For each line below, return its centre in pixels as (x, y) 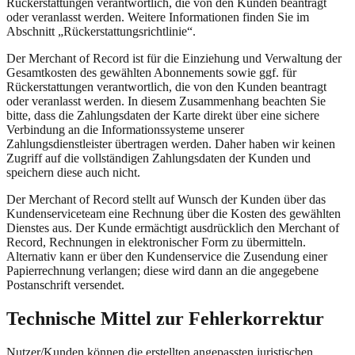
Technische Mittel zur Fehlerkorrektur (165, 318)
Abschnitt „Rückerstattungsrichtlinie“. (101, 31)
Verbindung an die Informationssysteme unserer (125, 129)
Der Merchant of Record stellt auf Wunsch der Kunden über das (166, 199)
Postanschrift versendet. (65, 284)
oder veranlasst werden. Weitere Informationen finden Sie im (158, 17)
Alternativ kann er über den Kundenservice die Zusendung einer (167, 256)
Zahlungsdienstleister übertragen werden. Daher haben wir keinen (171, 143)
